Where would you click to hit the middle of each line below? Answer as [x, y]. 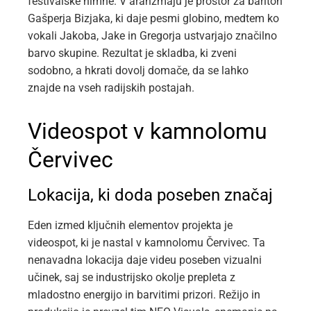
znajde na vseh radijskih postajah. [111, 88]
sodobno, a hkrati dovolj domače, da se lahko [138, 71]
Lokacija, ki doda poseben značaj [150, 195]
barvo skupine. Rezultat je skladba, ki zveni [132, 53]
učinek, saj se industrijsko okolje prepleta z [132, 278]
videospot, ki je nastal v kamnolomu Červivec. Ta [146, 243]
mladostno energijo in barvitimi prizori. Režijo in [144, 295]
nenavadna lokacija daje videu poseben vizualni [145, 260]
